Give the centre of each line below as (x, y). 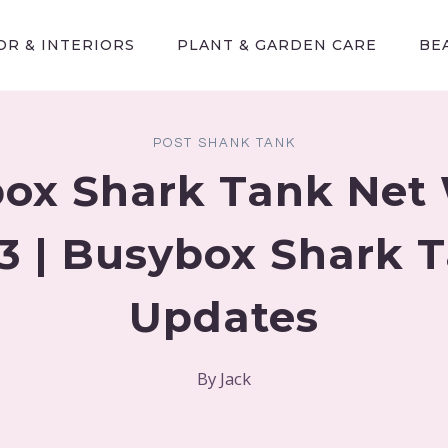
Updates (224, 316)
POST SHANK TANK (224, 143)
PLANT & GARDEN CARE (277, 45)
